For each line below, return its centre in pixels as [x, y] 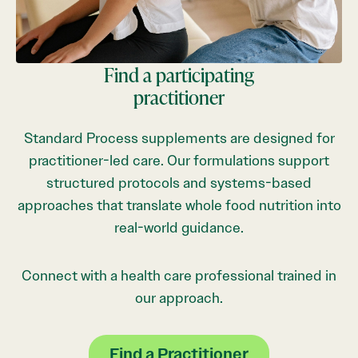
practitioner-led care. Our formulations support [179, 160]
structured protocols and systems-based [179, 183]
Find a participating [179, 74]
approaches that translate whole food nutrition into [179, 205]
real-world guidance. [179, 227]
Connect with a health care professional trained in [179, 275]
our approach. [179, 298]
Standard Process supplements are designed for [179, 138]
